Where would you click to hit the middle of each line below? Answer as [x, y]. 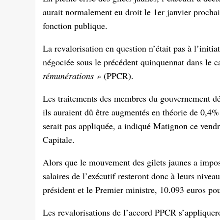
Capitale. [59, 140]
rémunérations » [72, 76]
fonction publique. [75, 26]
